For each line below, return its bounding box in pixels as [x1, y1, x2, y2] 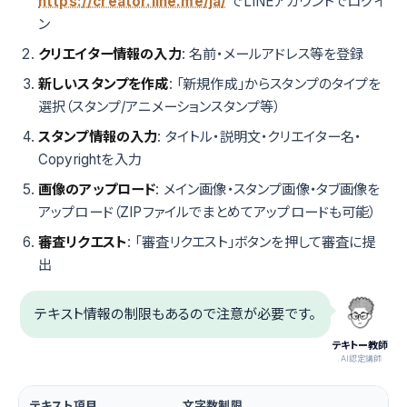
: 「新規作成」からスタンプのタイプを [168, 75, 382, 94]
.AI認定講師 [337, 353, 382, 364]
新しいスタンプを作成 [38, 75, 169, 94]
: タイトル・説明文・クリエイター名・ [157, 128, 362, 146]
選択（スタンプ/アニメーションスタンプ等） [38, 98, 281, 116]
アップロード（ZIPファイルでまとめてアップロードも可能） [38, 203, 376, 222]
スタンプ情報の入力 [38, 128, 158, 146]
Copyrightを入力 [38, 151, 142, 169]
